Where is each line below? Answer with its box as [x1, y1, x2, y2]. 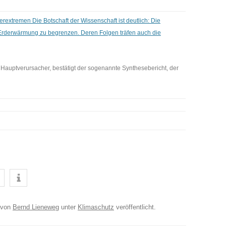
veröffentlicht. [114, 203, 156, 211]
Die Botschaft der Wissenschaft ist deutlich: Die [32, 17, 160, 24]
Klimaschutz [78, 203, 114, 211]
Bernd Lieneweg [13, 203, 59, 211]
